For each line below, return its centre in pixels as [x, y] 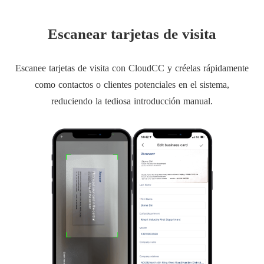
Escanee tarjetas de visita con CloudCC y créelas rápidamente [132, 68]
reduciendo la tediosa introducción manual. [132, 101]
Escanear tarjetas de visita [132, 34]
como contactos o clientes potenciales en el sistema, [132, 84]
